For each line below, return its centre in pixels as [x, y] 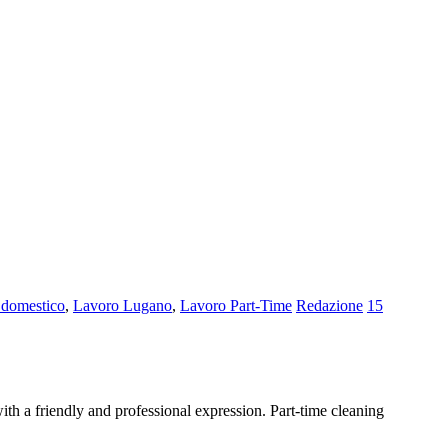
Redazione [329, 305]
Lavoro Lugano [122, 305]
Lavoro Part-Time [236, 305]
